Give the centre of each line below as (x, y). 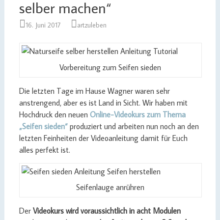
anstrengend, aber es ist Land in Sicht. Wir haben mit (103, 102)
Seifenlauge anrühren (110, 187)
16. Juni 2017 (43, 25)
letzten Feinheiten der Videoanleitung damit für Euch (103, 138)
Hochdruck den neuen (54, 114)
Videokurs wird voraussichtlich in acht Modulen (107, 211)
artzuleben (92, 25)
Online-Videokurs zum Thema (137, 114)
